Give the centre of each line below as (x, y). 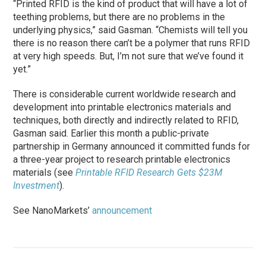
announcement (122, 210)
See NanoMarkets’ (53, 210)
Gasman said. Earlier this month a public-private (111, 133)
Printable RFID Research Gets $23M (149, 172)
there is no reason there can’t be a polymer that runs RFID (132, 43)
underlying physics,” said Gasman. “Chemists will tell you (131, 30)
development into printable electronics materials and (122, 107)
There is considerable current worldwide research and (125, 94)
